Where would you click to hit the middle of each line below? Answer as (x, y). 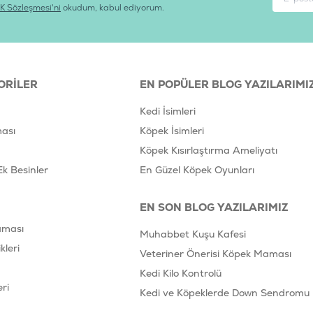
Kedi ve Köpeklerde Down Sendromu (225, 293)
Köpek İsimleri (172, 131)
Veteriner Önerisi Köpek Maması (216, 254)
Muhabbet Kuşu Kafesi (193, 234)
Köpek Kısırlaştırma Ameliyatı (209, 151)
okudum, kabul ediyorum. (112, 8)
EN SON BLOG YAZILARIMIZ (214, 208)
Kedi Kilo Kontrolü (181, 274)
